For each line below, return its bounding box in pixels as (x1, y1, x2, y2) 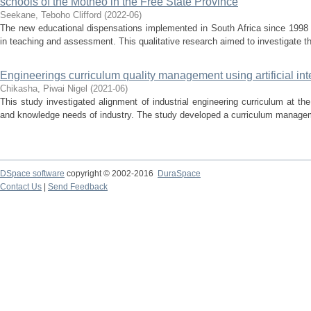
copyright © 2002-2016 (65, 169, 158, 178)
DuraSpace (158, 169, 201, 178)
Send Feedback (48, 182, 108, 192)
